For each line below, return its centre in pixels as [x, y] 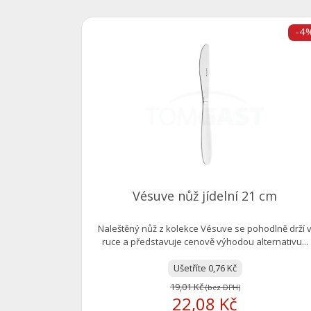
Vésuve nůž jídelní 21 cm [205, 196]
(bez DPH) [221, 288]
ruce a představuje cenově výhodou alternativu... [205, 242]
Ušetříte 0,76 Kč [205, 268]
